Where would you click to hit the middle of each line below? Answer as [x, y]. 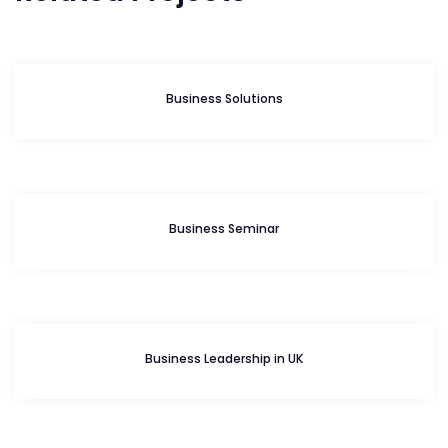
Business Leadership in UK [224, 358]
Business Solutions [224, 98]
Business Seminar [224, 228]
